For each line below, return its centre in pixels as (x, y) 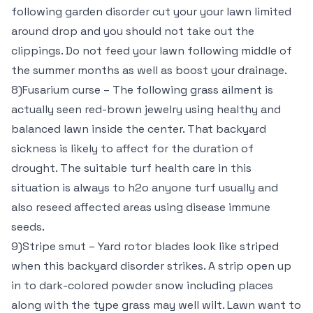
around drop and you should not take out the (133, 31)
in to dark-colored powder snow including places (142, 285)
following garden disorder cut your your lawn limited (151, 12)
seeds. (28, 227)
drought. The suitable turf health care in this (131, 168)
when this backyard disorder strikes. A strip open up (151, 266)
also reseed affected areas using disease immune (141, 207)
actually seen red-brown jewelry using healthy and (146, 109)
